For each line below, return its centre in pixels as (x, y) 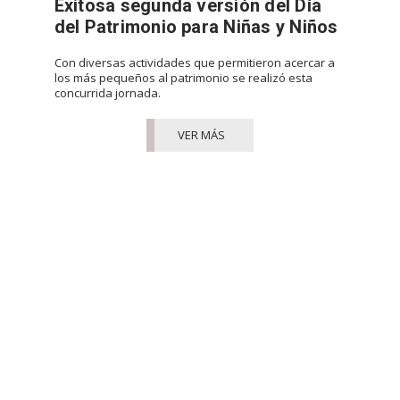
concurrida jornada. (107, 92)
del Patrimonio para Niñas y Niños (196, 26)
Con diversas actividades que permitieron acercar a (194, 62)
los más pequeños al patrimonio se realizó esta (183, 77)
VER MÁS (202, 134)
